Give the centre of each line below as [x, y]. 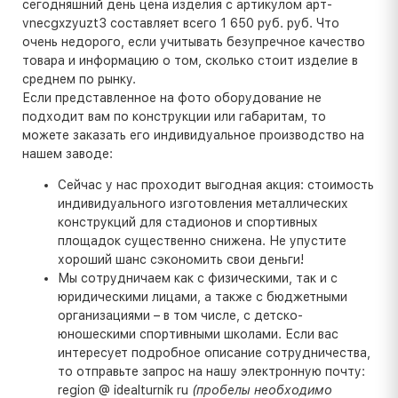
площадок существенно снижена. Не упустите [202, 240]
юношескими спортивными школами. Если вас [198, 334]
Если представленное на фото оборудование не [172, 97]
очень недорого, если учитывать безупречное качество [194, 41]
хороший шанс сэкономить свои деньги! [181, 259]
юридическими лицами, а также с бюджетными [203, 296]
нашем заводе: [68, 153]
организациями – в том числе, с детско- [180, 315]
